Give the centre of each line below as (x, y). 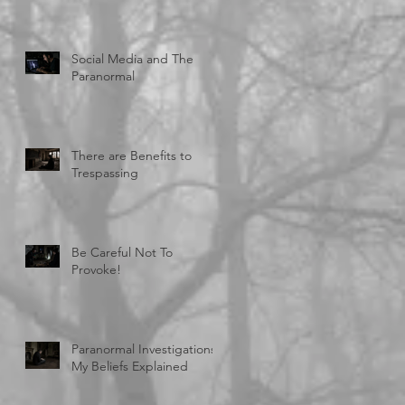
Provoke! (96, 270)
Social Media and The (132, 59)
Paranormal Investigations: (146, 349)
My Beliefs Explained (130, 367)
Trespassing (105, 173)
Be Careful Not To (122, 253)
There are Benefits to (132, 156)
